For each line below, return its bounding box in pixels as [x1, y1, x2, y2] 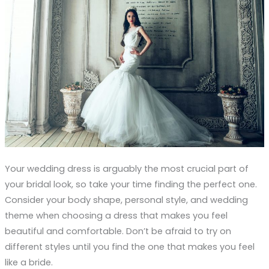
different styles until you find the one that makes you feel [4, 240, 255, 253]
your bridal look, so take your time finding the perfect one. [4, 178, 257, 190]
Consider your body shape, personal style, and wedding [4, 193, 248, 206]
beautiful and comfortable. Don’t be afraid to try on [4, 225, 231, 237]
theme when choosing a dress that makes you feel [4, 209, 228, 222]
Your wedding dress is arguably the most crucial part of [4, 162, 249, 175]
